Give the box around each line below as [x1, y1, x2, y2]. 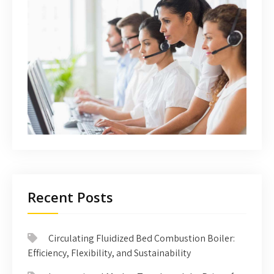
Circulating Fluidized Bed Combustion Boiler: [48, 231, 235, 245]
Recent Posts [28, 187, 113, 206]
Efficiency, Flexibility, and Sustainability [28, 246, 191, 259]
